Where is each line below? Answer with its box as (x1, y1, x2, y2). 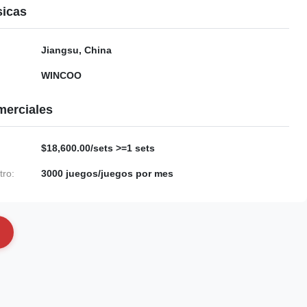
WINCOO (41, 70, 82, 81)
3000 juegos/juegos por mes (41, 168, 173, 179)
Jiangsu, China (41, 45, 112, 56)
